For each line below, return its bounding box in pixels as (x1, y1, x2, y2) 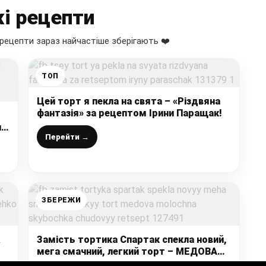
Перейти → (45, 132, 89, 142)
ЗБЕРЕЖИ (42, 196, 81, 205)
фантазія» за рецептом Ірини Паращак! (37, 107, 222, 119)
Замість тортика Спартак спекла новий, (37, 234, 227, 246)
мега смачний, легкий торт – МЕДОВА (37, 246, 217, 258)
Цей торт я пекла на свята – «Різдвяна (37, 96, 220, 107)
